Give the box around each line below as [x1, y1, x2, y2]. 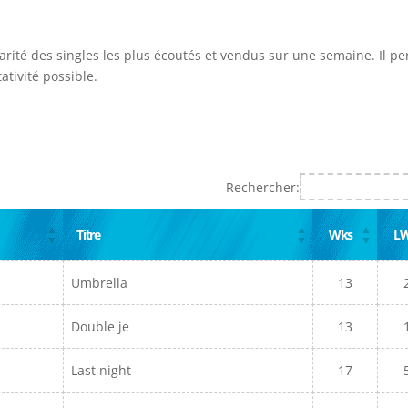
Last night [71, 362, 132, 379]
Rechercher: [226, 178, 301, 196]
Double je [71, 318, 130, 335]
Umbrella [71, 274, 128, 291]
